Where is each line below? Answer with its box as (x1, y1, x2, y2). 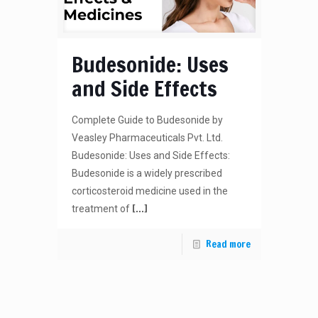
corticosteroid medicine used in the (71, 185, 228, 197)
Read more (205, 237, 251, 252)
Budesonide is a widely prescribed (71, 168, 222, 180)
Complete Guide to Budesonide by (71, 114, 223, 126)
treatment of (71, 203, 130, 215)
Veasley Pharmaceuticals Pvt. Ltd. (71, 132, 223, 144)
